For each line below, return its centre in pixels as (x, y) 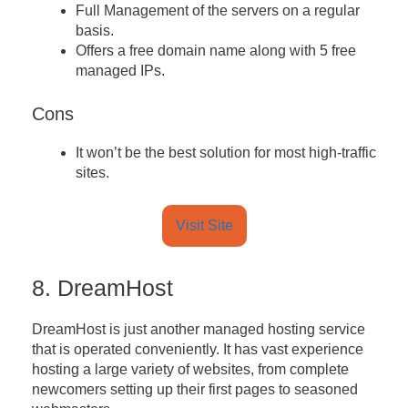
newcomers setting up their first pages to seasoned (195, 390)
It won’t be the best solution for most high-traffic (226, 153)
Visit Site (204, 226)
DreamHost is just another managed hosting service (199, 330)
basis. (95, 31)
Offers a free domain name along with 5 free (216, 51)
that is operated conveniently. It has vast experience (198, 350)
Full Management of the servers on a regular (218, 11)
